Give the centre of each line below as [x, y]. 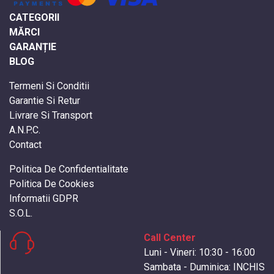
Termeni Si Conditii [49, 86]
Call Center [170, 237]
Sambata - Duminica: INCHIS [204, 267]
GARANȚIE [33, 46]
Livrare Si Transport [51, 115]
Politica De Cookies [52, 183]
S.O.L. [21, 213]
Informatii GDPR [44, 198]
